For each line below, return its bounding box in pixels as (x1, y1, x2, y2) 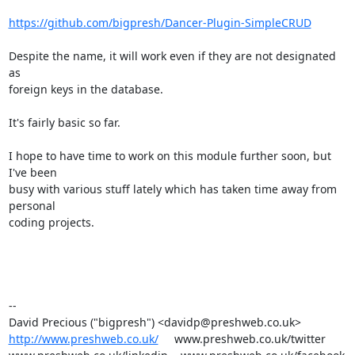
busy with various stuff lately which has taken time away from (8, 181, 337, 197)
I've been (8, 165, 57, 180)
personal (8, 198, 55, 213)
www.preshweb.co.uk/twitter (158, 331, 326, 346)
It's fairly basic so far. (8, 115, 120, 130)
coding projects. (8, 215, 94, 230)
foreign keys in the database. (8, 82, 163, 97)
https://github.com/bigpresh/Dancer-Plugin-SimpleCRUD (8, 15, 311, 30)
